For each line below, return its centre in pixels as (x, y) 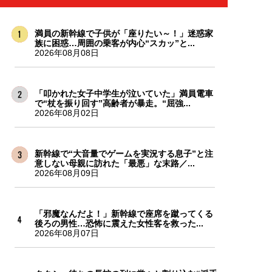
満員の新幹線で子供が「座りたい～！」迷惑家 (124, 33)
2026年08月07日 (66, 233)
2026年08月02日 (66, 113)
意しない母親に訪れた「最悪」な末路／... (114, 163)
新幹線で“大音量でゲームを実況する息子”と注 (124, 153)
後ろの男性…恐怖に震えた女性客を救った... (119, 223)
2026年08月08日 (66, 53)
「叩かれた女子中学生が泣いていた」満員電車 (124, 93)
